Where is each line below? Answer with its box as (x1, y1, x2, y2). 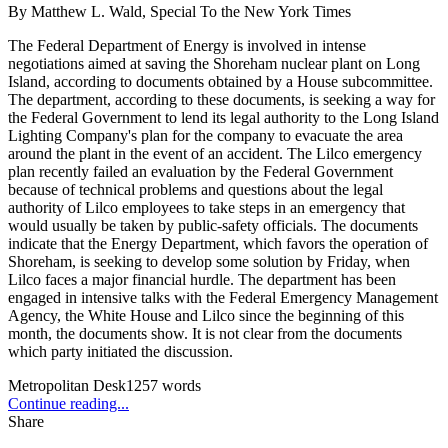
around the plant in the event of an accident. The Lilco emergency (8, 144, 422, 162)
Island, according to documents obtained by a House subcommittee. (8, 72, 433, 90)
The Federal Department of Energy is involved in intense (8, 36, 366, 54)
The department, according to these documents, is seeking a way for (8, 90, 435, 108)
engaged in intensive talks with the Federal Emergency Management (8, 288, 438, 306)
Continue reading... (8, 394, 129, 412)
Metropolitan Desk (8, 376, 126, 394)
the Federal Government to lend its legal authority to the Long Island (8, 108, 439, 126)
